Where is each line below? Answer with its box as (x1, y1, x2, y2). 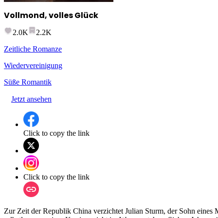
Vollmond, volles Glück (4, 9, 98, 21)
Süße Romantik (4, 78, 52, 87)
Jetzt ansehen (11, 95, 52, 104)
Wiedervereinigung (4, 61, 62, 70)
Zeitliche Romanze (4, 45, 62, 54)
